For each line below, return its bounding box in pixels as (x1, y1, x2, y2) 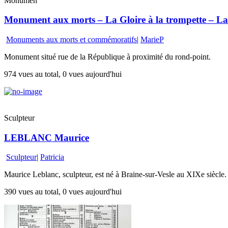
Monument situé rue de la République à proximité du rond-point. (4, 52, 211, 62)
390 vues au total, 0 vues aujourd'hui (4, 187, 122, 196)
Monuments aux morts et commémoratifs (6, 35, 137, 44)
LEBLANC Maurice (4, 132, 89, 143)
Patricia (40, 153, 64, 162)
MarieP (140, 35, 164, 44)
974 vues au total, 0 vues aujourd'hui (4, 70, 122, 79)
